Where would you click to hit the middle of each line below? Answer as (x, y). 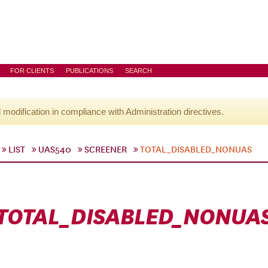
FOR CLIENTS (32, 71)
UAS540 (55, 150)
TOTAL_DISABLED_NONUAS (196, 150)
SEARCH (138, 71)
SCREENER (106, 150)
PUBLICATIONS (89, 71)
